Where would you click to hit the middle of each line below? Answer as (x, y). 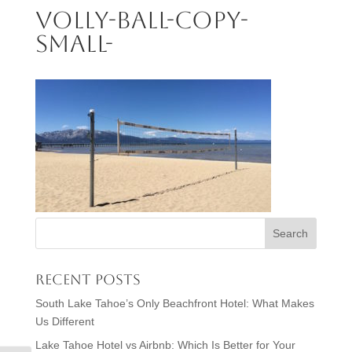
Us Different (64, 322)
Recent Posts (88, 280)
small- (74, 44)
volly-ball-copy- (141, 20)
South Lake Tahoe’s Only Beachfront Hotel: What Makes (174, 304)
